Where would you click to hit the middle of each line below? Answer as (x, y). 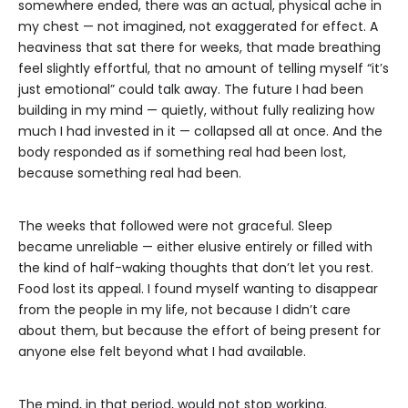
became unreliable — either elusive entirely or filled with (195, 247)
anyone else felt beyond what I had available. (162, 352)
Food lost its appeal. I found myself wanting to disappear (198, 289)
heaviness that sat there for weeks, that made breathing (199, 48)
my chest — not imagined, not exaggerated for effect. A (198, 27)
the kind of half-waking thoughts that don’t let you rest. (196, 268)
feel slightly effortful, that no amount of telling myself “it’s (204, 69)
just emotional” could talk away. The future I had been (191, 90)
